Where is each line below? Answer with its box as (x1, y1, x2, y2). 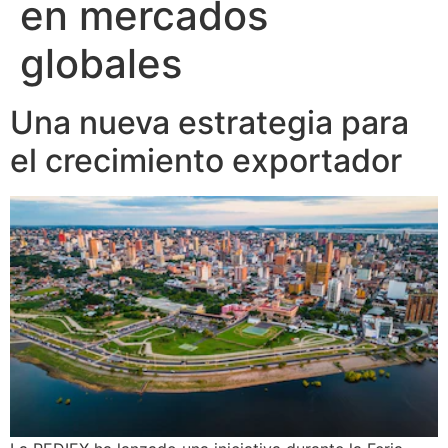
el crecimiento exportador (10, 140, 402, 180)
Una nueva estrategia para (10, 102, 409, 142)
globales (20, 38, 182, 88)
